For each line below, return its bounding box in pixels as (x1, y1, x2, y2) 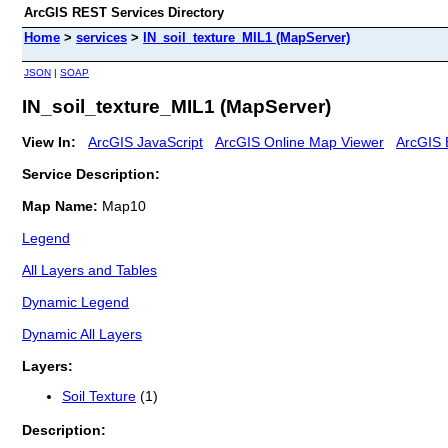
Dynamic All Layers (22, 325, 142, 342)
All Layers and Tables (22, 261, 157, 278)
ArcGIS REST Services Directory (24, 5, 224, 20)
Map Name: (22, 197, 102, 214)
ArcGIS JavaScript (88, 133, 203, 150)
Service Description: (22, 165, 160, 182)
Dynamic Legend (22, 293, 129, 310)
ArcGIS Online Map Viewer (215, 133, 384, 150)
